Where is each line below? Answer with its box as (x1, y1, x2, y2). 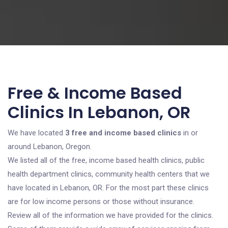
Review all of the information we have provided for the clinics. (8, 211, 213, 220)
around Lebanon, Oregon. (8, 142, 92, 151)
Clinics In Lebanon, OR (8, 101, 190, 124)
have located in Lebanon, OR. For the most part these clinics (8, 183, 209, 192)
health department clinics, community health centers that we (8, 169, 210, 179)
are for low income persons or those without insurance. (8, 197, 194, 206)
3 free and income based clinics (65, 128, 181, 137)
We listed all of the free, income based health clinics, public (8, 156, 205, 165)
